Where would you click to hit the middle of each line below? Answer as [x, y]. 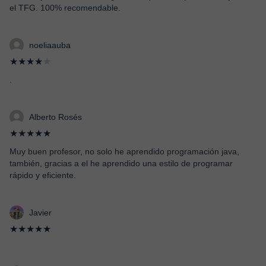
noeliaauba [50, 45]
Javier [40, 213]
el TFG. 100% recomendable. [65, 8]
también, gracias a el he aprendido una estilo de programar [121, 163]
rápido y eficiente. [43, 175]
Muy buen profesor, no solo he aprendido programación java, [124, 151]
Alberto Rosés [56, 117]
